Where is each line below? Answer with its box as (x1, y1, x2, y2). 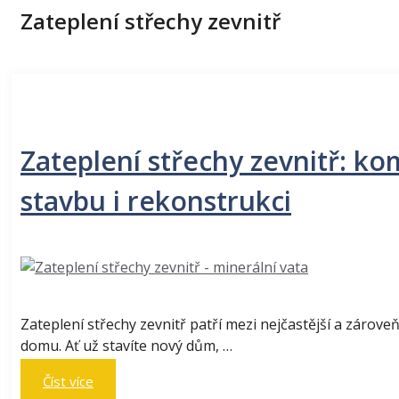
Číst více (43, 372, 94, 391)
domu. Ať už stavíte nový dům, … (20, 336, 232, 356)
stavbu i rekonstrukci (20, 183, 291, 220)
